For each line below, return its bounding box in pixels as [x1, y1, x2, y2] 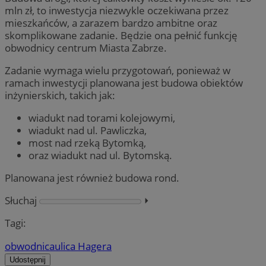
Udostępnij [9, 255, 46, 264]
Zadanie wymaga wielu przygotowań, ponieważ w [5, 63, 230, 77]
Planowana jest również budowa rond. [5, 171, 179, 185]
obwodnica [5, 239, 55, 253]
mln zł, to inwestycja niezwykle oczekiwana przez [5, 3, 229, 17]
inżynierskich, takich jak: [5, 88, 115, 102]
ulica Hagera [55, 239, 112, 253]
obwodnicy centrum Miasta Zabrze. [5, 40, 167, 55]
